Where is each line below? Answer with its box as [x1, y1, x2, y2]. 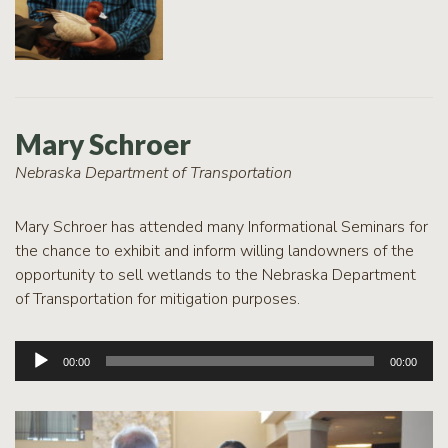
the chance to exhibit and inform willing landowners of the [15, 239, 414, 262]
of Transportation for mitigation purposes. [15, 287, 300, 310]
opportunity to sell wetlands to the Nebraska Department [15, 263, 416, 286]
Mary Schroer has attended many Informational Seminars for [15, 215, 428, 238]
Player [14, 364, 58, 387]
